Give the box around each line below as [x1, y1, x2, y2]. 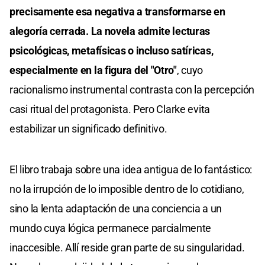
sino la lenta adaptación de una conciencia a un [9, 202, 222, 215]
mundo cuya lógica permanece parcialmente [9, 221, 212, 234]
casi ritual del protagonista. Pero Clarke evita [9, 102, 210, 115]
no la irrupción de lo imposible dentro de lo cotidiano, [9, 182, 244, 195]
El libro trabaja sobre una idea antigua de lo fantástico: [9, 163, 252, 176]
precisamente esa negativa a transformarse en [9, 5, 225, 18]
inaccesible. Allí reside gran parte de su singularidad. [9, 241, 245, 254]
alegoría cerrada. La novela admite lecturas [9, 24, 211, 37]
